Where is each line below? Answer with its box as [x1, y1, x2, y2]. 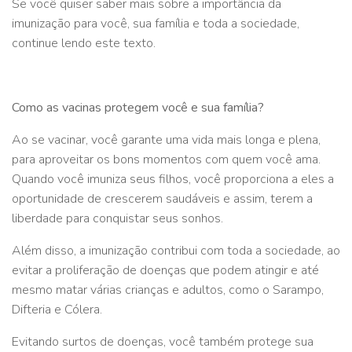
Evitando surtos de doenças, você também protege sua [12, 332, 313, 350]
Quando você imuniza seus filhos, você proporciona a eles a [12, 170, 334, 188]
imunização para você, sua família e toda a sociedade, [12, 14, 299, 32]
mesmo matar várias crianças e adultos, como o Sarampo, [12, 280, 324, 299]
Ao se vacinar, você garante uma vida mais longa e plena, [12, 130, 321, 148]
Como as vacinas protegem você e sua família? [12, 98, 264, 116]
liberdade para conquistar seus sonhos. [12, 209, 223, 227]
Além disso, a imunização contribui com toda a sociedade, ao [12, 241, 340, 259]
